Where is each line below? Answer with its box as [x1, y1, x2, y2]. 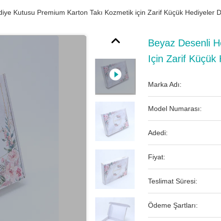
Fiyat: [148, 153, 165, 161]
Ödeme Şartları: [148, 201, 198, 209]
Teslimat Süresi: [148, 177, 197, 185]
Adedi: [148, 129, 168, 137]
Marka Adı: [148, 80, 182, 88]
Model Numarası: [148, 105, 202, 112]
